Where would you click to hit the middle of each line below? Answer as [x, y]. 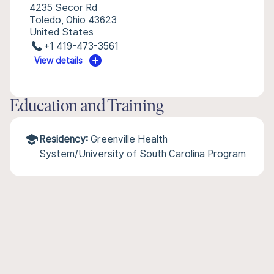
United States [61, 32]
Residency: [64, 139]
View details [59, 61]
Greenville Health [129, 139]
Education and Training [87, 107]
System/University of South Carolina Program [143, 154]
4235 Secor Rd [63, 8]
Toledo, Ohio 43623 [73, 20]
